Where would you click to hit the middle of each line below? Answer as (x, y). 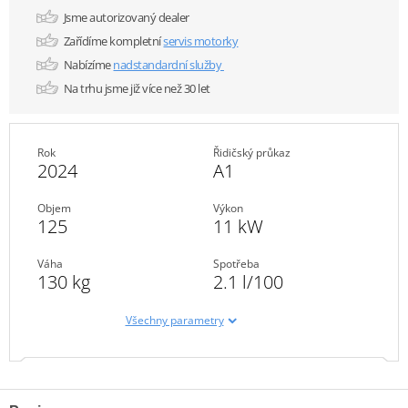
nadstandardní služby (168, 64)
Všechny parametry (174, 321)
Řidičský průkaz (252, 153)
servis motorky (201, 41)
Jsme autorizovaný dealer (126, 17)
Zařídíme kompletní (113, 41)
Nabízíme (88, 64)
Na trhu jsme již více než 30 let (137, 88)
